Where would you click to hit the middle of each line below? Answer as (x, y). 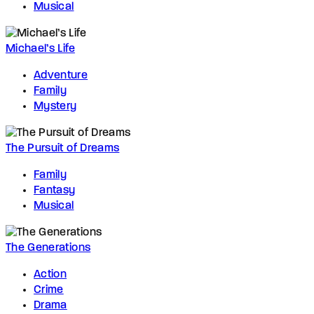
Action (50, 275)
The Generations (48, 248)
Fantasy (55, 191)
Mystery (55, 107)
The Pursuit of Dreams (63, 149)
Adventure (61, 76)
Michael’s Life (40, 49)
